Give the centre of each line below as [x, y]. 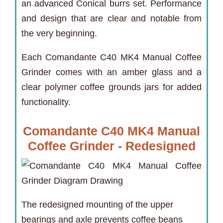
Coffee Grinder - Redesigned [111, 146]
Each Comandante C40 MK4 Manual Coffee [111, 57]
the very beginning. [59, 33]
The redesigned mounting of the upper [97, 204]
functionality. [46, 102]
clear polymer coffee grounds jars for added [111, 87]
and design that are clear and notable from [111, 18]
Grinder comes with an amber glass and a [111, 72]
